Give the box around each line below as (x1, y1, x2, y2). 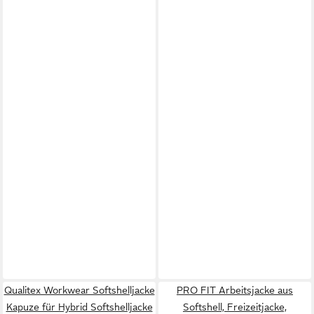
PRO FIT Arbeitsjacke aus (177, 284, 293, 296)
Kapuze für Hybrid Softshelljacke (6, 301, 153, 313)
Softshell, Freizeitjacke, (183, 301, 287, 313)
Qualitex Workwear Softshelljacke (4, 284, 155, 296)
